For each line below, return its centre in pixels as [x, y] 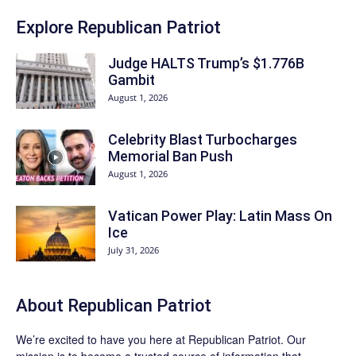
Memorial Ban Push [170, 156]
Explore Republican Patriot [118, 27]
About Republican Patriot [114, 306]
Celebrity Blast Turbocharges [203, 139]
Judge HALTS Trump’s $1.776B [206, 63]
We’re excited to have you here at [102, 339]
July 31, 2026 [133, 250]
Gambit [132, 80]
